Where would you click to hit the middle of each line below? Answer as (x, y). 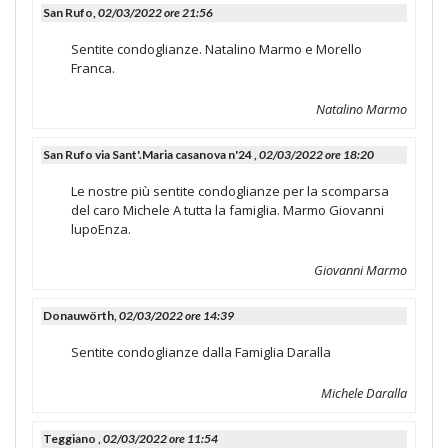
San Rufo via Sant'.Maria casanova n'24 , (151, 154)
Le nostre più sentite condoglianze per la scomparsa (230, 190)
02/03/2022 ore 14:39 (176, 315)
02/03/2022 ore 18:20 (316, 154)
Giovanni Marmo (360, 269)
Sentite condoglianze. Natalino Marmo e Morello (216, 48)
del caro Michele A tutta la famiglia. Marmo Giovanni (227, 209)
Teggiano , (73, 438)
